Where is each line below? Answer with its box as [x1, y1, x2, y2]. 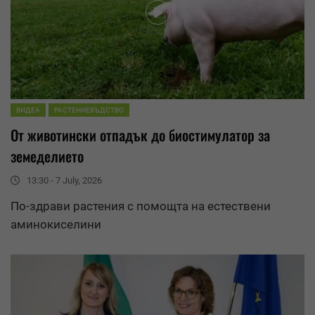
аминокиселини [11, 217, 101, 232]
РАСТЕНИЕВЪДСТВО [54, 106, 124, 115]
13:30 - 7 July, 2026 [27, 175, 102, 186]
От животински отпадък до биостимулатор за [11, 124, 270, 146]
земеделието [11, 146, 84, 167]
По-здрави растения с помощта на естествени [11, 199, 271, 214]
